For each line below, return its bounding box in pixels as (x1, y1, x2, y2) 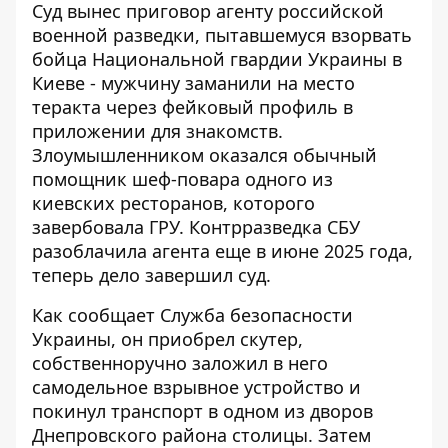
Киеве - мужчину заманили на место (32, 71, 355, 95)
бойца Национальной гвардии (32, 47, 303, 71)
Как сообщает (32, 303, 160, 327)
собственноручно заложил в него (32, 351, 328, 375)
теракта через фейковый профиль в (32, 95, 353, 119)
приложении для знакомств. (32, 119, 283, 143)
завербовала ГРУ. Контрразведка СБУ (32, 215, 360, 239)
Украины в (303, 47, 402, 71)
